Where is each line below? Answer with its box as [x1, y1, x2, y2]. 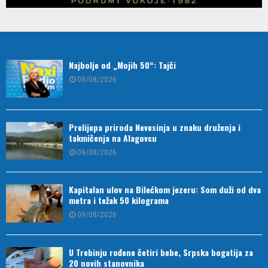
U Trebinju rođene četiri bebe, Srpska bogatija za [69, 245, 253, 258]
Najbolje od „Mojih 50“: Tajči [69, 58, 176, 71]
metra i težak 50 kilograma [69, 194, 169, 207]
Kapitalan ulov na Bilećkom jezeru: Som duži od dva [69, 183, 261, 196]
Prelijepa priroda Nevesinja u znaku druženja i [69, 120, 240, 133]
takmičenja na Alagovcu [69, 131, 157, 144]
